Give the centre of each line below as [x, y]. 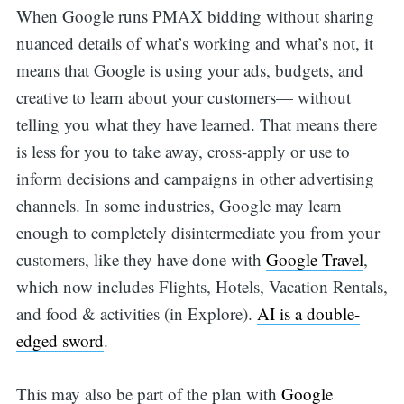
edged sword [60, 341]
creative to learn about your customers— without [183, 97]
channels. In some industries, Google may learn [179, 206]
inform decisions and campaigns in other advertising [195, 179]
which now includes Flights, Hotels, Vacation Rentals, [202, 287]
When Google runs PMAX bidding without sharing [195, 16]
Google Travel [314, 260]
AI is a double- [308, 314]
